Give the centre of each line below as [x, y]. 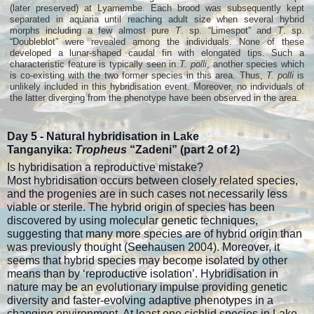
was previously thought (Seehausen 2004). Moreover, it [143, 247]
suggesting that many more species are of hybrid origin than [155, 233]
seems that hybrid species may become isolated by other [147, 260]
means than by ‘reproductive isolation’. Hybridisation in [143, 273]
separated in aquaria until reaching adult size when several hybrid [157, 19]
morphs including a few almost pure [93, 30]
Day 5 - [27, 136]
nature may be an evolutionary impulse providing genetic [147, 287]
